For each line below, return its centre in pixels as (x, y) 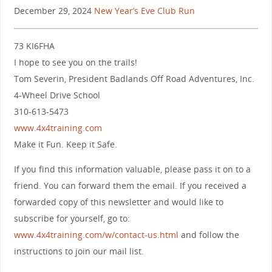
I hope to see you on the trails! (75, 63)
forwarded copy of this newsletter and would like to (118, 202)
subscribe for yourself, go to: (72, 219)
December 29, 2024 (54, 11)
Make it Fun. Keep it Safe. (65, 144)
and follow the (209, 235)
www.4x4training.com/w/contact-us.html (96, 235)
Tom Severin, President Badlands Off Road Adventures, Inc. (134, 79)
